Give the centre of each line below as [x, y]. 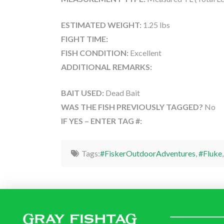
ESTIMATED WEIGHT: [101, 25]
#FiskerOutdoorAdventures [147, 153]
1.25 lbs [156, 25]
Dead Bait [122, 93]
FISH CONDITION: [95, 53]
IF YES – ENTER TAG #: [101, 121]
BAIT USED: [82, 93]
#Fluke [210, 153]
